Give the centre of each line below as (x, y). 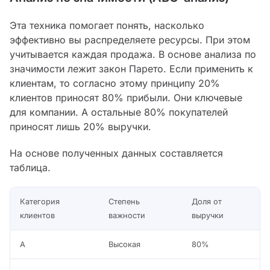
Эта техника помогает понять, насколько (107, 26)
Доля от (207, 202)
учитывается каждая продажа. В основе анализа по (133, 55)
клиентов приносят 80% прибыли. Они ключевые (126, 98)
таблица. (30, 168)
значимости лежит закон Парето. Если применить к (131, 69)
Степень (124, 202)
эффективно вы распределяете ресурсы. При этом (130, 40)
